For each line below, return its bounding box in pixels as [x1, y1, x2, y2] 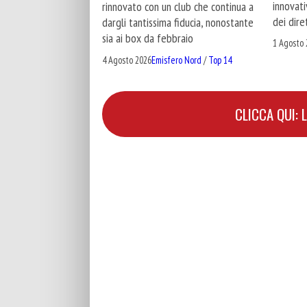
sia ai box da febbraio [102, 30, 193, 47]
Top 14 [208, 53, 232, 66]
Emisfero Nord [151, 53, 201, 66]
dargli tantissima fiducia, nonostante [102, 14, 254, 31]
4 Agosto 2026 [102, 53, 151, 66]
